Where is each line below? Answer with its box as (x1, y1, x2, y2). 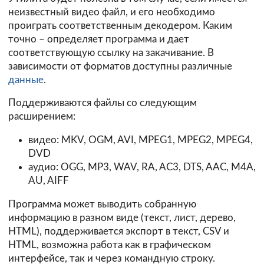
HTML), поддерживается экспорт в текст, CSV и (8, 226, 229, 237)
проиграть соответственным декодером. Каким (8, 20, 232, 31)
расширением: (8, 111, 75, 122)
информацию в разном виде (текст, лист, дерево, (8, 213, 236, 223)
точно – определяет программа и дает (8, 34, 189, 44)
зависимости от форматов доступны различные (8, 61, 232, 71)
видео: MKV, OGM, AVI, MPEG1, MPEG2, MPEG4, (28, 135, 253, 146)
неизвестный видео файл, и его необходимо (8, 6, 215, 17)
